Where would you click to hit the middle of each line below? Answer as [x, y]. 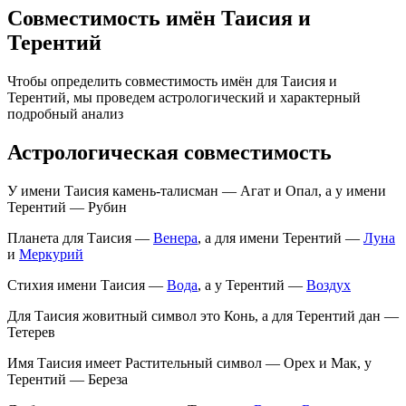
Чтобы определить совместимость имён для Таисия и [172, 81]
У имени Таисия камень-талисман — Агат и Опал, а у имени [197, 190]
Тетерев [31, 332]
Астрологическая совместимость [169, 152]
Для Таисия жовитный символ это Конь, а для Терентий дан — [203, 315]
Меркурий [51, 254]
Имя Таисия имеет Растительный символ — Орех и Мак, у [189, 362]
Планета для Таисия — [80, 237]
